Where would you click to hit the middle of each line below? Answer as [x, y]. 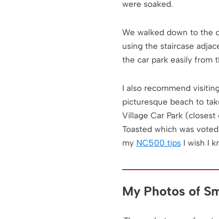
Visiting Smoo [33, 15]
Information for [34, 8]
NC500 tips [158, 143]
